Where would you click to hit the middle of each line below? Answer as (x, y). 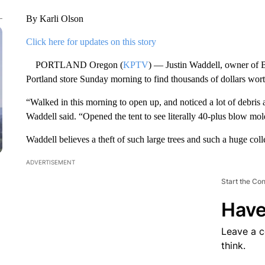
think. (233, 245)
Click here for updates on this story (91, 42)
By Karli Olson (54, 19)
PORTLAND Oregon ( (74, 65)
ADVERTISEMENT (50, 162)
